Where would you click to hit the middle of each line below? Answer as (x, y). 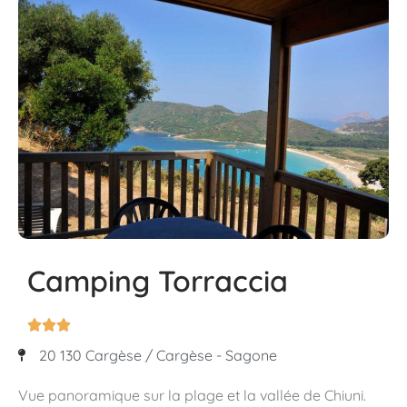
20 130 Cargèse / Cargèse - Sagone (158, 356)
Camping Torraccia (158, 281)
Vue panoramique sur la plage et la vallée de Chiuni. (192, 396)
